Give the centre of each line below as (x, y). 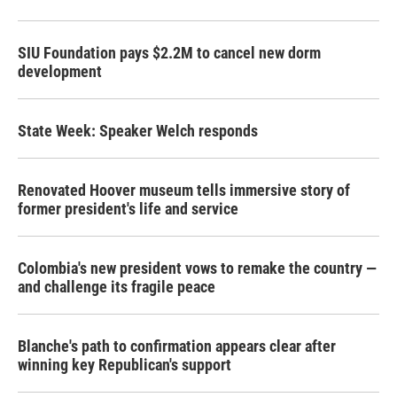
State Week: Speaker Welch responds (138, 131)
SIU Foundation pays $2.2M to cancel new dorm (169, 53)
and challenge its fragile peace (117, 287)
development (60, 71)
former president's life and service (128, 209)
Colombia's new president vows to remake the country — (197, 268)
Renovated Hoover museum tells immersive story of (184, 190)
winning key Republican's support (125, 365)
